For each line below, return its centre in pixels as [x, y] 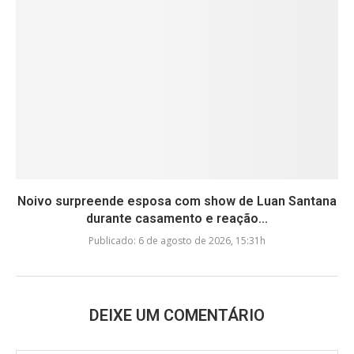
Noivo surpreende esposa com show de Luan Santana [177, 201]
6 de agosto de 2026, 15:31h [201, 240]
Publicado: [112, 240]
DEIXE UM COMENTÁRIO [177, 315]
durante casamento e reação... [177, 218]
